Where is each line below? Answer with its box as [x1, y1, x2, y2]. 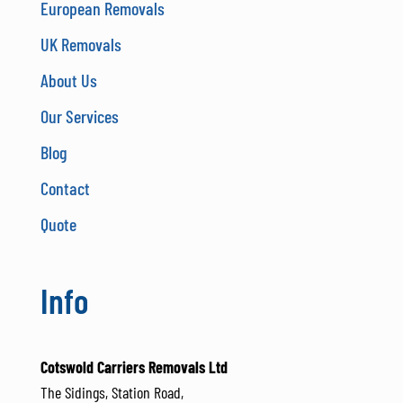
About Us [40, 69, 97, 92]
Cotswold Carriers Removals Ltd [40, 357, 228, 378]
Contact [40, 177, 90, 200]
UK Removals [40, 33, 121, 56]
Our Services [40, 105, 119, 128]
